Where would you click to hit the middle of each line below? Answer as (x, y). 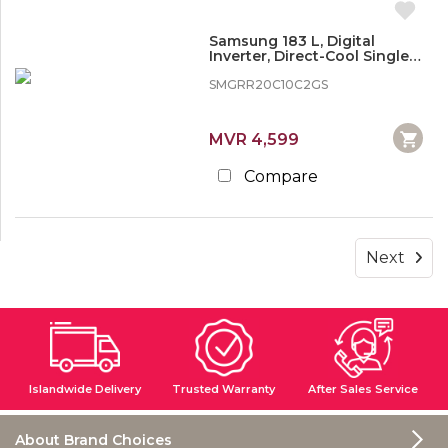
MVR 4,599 (253, 139)
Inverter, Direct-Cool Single (308, 56)
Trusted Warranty (224, 388)
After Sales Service (363, 388)
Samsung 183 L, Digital (291, 41)
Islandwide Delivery (84, 388)
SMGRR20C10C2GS (268, 84)
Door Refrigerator (274, 71)
